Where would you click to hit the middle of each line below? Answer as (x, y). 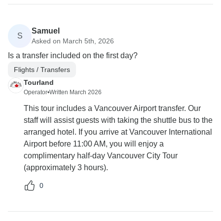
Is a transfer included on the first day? (73, 56)
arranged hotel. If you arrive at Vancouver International (118, 132)
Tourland (39, 83)
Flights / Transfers (42, 69)
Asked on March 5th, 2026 (73, 41)
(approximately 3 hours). (66, 168)
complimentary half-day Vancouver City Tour (101, 156)
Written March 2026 (75, 92)
